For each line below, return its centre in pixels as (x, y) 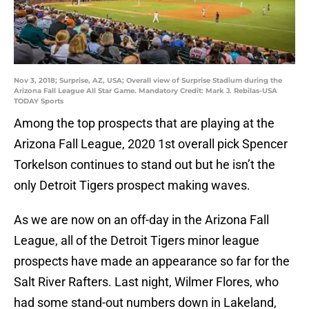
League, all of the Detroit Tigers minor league (137, 241)
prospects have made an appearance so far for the (152, 261)
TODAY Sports (39, 101)
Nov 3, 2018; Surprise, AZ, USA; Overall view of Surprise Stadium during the (148, 81)
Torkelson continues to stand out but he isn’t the (144, 165)
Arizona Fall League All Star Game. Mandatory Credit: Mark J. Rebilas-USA (146, 91)
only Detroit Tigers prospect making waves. (132, 186)
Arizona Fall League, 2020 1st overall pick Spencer (151, 144)
